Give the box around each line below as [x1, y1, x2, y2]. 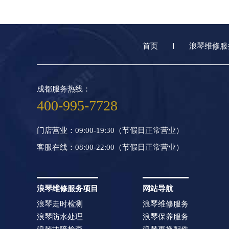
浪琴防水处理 [37, 212, 83, 221]
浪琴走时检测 [37, 199, 83, 208]
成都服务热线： [37, 84, 90, 93]
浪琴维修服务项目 [37, 184, 98, 193]
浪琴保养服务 [143, 212, 189, 221]
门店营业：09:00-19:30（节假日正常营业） [37, 126, 184, 134]
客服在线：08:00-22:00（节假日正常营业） [37, 143, 184, 151]
